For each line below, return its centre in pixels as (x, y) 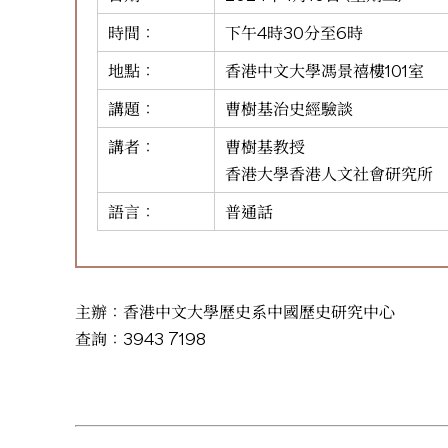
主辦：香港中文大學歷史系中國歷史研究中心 (235, 311)
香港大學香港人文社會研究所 (329, 173)
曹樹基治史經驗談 (289, 108)
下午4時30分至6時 (294, 32)
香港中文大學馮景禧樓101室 (324, 70)
